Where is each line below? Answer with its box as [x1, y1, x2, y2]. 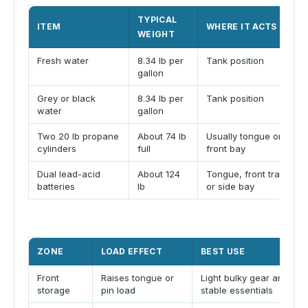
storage [37, 285, 70, 296]
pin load [101, 285, 135, 296]
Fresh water [37, 54, 89, 66]
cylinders [37, 142, 76, 154]
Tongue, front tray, [206, 168, 287, 179]
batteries [37, 180, 75, 192]
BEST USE [201, 246, 245, 257]
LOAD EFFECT [101, 246, 162, 257]
